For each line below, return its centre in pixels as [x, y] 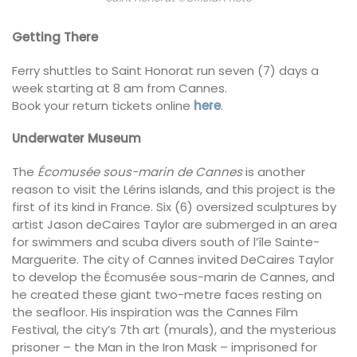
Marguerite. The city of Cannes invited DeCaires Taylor [173, 259]
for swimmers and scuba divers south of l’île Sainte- [166, 241]
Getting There [55, 37]
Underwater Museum [76, 139]
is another [274, 171]
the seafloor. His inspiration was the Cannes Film [155, 312]
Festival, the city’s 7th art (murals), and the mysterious [174, 329]
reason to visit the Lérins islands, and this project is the [174, 189]
